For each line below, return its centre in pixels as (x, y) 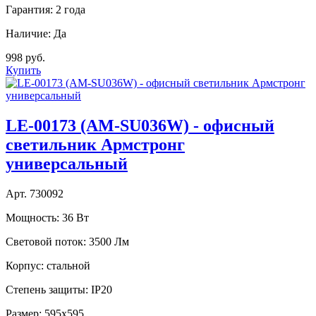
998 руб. (25, 58)
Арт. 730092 (35, 194)
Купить (23, 71)
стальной (68, 266)
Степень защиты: (47, 290)
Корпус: (25, 266)
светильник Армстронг (95, 145)
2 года (71, 10)
